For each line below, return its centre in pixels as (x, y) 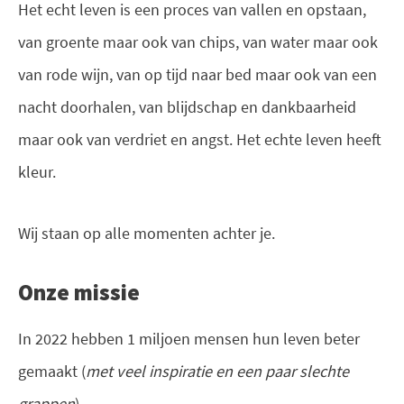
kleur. (37, 171)
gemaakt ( (52, 371)
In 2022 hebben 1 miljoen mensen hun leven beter (189, 338)
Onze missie (79, 293)
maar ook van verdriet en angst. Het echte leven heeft (200, 139)
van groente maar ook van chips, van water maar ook (198, 41)
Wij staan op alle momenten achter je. (147, 233)
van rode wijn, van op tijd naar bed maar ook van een (197, 74)
